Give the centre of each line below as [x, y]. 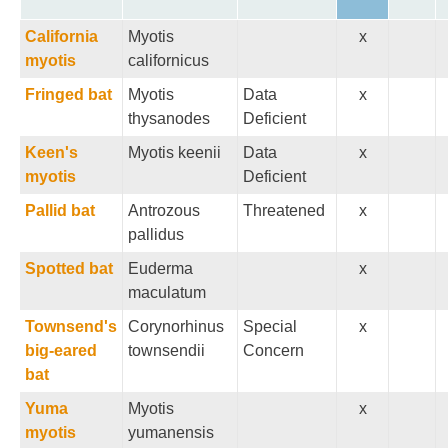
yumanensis [171, 432]
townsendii [166, 350]
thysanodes [169, 118]
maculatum [167, 292]
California [61, 36]
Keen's [51, 152]
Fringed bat [68, 94]
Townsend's [71, 326]
